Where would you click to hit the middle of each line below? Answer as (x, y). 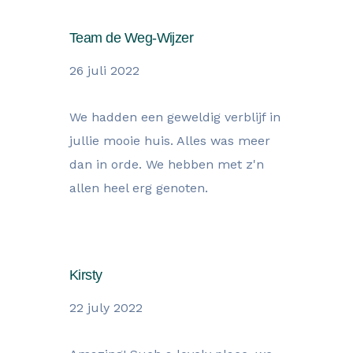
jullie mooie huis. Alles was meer (170, 141)
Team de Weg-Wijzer (132, 38)
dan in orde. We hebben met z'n (167, 164)
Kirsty (86, 275)
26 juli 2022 (104, 71)
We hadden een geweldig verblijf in (175, 117)
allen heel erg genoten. (139, 188)
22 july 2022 (106, 308)
